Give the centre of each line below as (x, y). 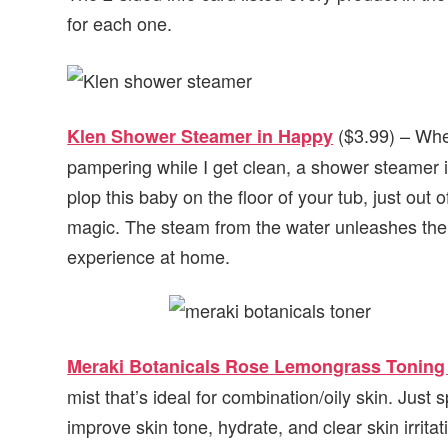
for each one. (120, 22)
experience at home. (149, 255)
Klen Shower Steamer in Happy (200, 135)
